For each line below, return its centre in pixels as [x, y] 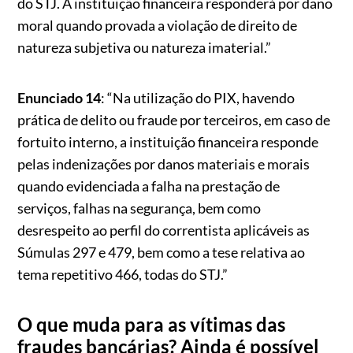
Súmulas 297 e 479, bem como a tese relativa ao [162, 252]
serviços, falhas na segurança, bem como [139, 208]
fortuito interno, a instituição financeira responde [168, 142]
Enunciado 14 [59, 98]
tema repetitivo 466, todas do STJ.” [123, 274]
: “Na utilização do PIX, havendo [198, 98]
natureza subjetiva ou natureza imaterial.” [145, 47]
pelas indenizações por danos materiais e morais [164, 164]
